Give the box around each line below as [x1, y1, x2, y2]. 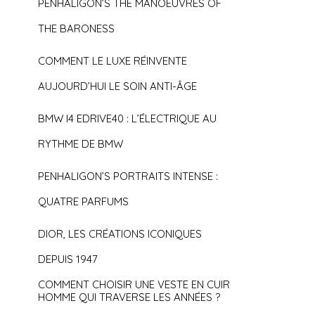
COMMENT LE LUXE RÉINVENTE [38, 54, 188, 67]
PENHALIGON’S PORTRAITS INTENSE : [38, 169, 219, 183]
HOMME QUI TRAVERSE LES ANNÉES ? [38, 290, 221, 304]
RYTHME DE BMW [38, 137, 124, 150]
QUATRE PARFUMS [38, 195, 129, 208]
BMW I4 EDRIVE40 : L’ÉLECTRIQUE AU [38, 112, 217, 125]
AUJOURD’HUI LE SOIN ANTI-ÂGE [38, 79, 198, 93]
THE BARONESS [38, 22, 115, 35]
